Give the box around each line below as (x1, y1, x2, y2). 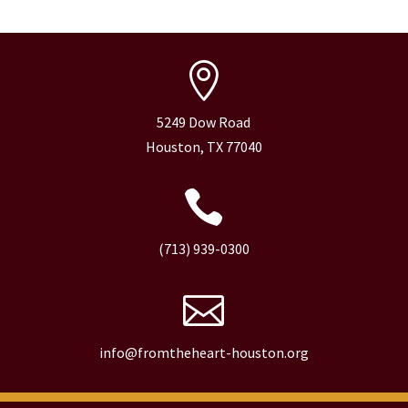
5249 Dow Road (157, 113, 251, 132)
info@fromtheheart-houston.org (98, 343, 309, 362)
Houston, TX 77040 (145, 138, 262, 157)
